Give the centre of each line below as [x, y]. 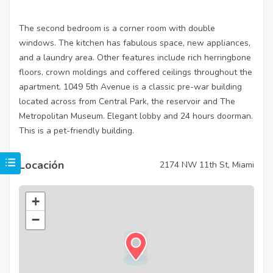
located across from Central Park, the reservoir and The [127, 101]
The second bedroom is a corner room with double [117, 28]
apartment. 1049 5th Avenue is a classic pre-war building [130, 87]
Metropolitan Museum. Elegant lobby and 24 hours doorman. [136, 116]
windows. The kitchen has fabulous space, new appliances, [135, 43]
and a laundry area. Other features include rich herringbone [135, 57]
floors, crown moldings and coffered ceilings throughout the [136, 72]
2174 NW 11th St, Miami [207, 165]
